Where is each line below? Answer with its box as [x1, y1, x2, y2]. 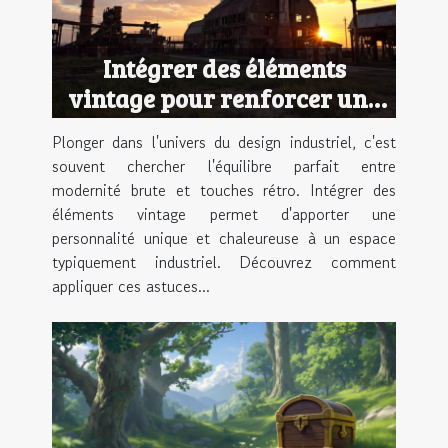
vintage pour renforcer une [68, 81, 380, 116]
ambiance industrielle [98, 111, 350, 146]
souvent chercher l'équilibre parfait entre [52, 154, 396, 179]
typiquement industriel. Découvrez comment [52, 250, 396, 275]
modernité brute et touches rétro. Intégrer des [52, 178, 396, 203]
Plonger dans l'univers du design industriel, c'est [52, 130, 396, 155]
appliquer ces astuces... [52, 274, 210, 299]
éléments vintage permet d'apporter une [52, 202, 396, 227]
